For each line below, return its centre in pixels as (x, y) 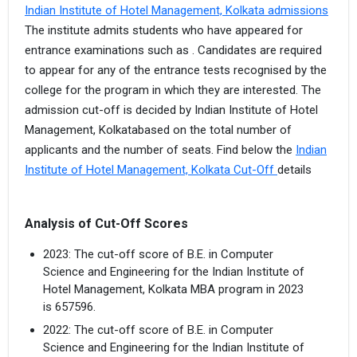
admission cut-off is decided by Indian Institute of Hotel (171, 110)
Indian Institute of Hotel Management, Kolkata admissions (177, 11)
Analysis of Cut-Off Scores (106, 223)
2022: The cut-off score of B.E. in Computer (158, 330)
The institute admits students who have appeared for (164, 31)
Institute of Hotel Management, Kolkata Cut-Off (151, 170)
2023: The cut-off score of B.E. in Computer (158, 254)
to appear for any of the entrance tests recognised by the (176, 71)
